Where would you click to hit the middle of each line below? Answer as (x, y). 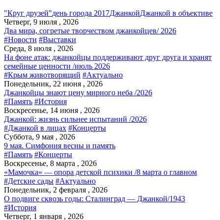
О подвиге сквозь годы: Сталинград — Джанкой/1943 (95, 198)
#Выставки (57, 39)
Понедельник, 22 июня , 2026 (53, 83)
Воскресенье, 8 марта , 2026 (50, 163)
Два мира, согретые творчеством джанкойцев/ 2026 (90, 30)
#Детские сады (29, 181)
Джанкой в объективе (176, 13)
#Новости (20, 39)
